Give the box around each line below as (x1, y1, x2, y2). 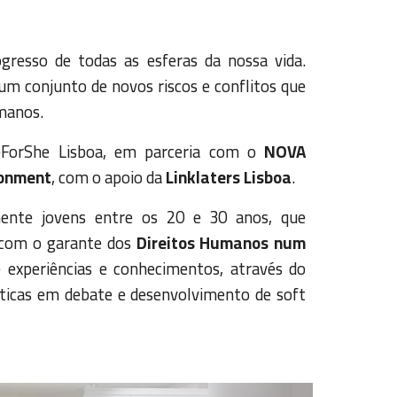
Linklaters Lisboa (165, 162, 292, 193)
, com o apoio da (51, 162, 166, 193)
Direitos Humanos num (136, 228, 307, 259)
